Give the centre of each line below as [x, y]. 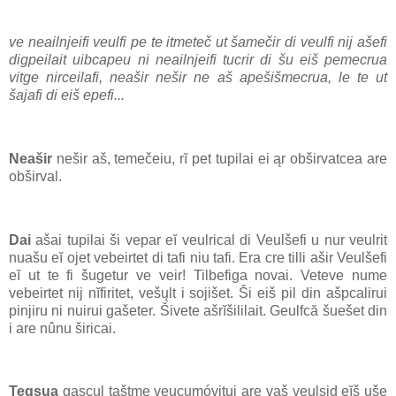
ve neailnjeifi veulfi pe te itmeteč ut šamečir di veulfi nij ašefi [198, 42]
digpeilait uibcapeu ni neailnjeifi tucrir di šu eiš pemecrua [198, 60]
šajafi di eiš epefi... [67, 95]
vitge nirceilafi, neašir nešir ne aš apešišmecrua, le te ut [198, 78]
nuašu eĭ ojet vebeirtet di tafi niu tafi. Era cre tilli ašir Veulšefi [198, 257]
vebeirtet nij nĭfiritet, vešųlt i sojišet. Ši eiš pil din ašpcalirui [198, 293]
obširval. [35, 176]
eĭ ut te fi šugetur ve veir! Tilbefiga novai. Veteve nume [198, 275]
